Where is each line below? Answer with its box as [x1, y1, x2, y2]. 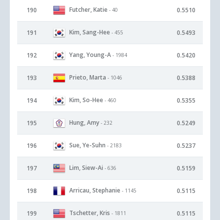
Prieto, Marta [69, 73, 106, 82]
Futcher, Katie [69, 5, 108, 14]
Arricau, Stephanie [69, 186, 120, 194]
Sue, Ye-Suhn [69, 140, 106, 149]
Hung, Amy [69, 118, 99, 127]
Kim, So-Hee [69, 95, 103, 104]
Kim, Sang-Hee [69, 27, 110, 36]
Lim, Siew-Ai [69, 163, 103, 172]
